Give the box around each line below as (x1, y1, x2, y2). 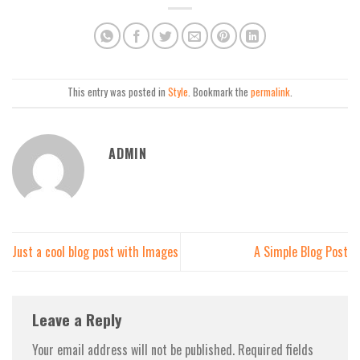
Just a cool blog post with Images (12, 242, 178, 262)
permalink (251, 84, 290, 100)
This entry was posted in (67, 84, 168, 100)
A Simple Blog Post (254, 242, 348, 262)
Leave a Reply (32, 308, 126, 332)
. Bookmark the (188, 84, 251, 100)
